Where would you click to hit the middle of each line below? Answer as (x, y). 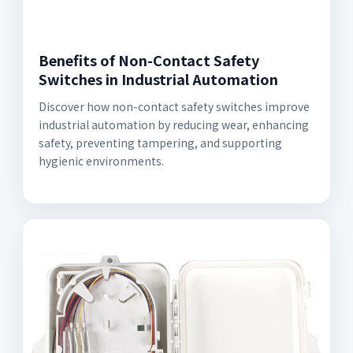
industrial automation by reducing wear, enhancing (174, 124)
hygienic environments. (101, 161)
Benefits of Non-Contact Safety (149, 60)
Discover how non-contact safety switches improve (174, 106)
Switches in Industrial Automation (158, 79)
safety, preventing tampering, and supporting (160, 143)
